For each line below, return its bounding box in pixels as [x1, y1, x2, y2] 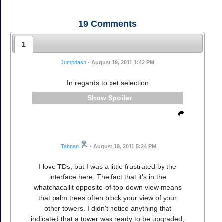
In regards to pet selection [66, 79, 149, 87]
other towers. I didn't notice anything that [44, 204, 171, 212]
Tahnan [60, 143, 79, 149]
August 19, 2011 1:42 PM [91, 59, 154, 65]
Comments [88, 19, 137, 29]
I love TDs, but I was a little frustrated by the [39, 162, 176, 170]
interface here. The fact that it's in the [49, 172, 166, 181]
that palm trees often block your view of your [38, 193, 177, 202]
